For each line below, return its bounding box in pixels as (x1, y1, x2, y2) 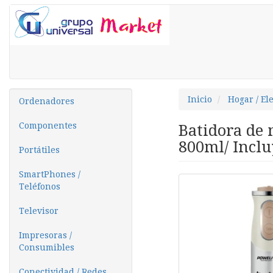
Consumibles (19, 243, 74, 252)
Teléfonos (19, 182, 60, 191)
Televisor (19, 206, 58, 216)
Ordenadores (19, 96, 74, 106)
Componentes (19, 121, 77, 130)
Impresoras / (19, 230, 72, 240)
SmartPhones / (19, 169, 80, 179)
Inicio (187, 94, 212, 104)
